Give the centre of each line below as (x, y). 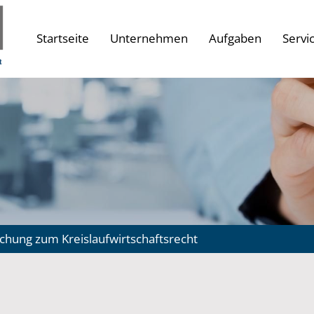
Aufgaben (235, 38)
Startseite (63, 38)
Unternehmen (149, 38)
